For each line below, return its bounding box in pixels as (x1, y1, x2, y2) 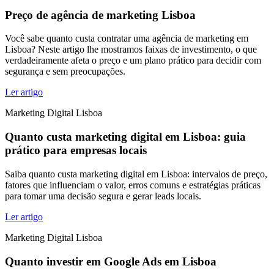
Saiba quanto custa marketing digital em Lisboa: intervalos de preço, (5, 168, 267, 179)
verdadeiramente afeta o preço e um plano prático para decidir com (5, 55, 261, 66)
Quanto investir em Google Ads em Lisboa (5, 254, 217, 268)
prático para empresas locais (5, 144, 147, 157)
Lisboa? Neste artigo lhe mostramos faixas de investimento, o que (5, 44, 257, 55)
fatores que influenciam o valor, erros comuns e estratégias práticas (5, 179, 261, 190)
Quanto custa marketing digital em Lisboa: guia (5, 130, 246, 144)
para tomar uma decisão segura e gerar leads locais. (5, 190, 201, 201)
